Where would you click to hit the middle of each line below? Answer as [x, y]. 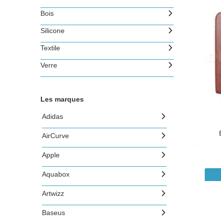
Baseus [53, 213]
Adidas [52, 116]
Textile [50, 48]
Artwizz [53, 193]
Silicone [52, 31]
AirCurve [55, 136]
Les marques [62, 99]
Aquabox [55, 174]
